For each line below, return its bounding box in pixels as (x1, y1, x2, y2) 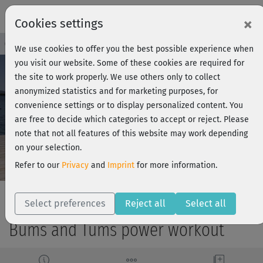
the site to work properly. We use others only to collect (15, 72, 220, 82)
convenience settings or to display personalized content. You (15, 100, 243, 110)
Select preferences (25, 198, 105, 209)
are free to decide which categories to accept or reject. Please (15, 114, 249, 124)
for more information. (134, 160, 217, 170)
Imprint (107, 160, 134, 170)
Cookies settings (15, 16, 103, 31)
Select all (186, 198, 226, 209)
